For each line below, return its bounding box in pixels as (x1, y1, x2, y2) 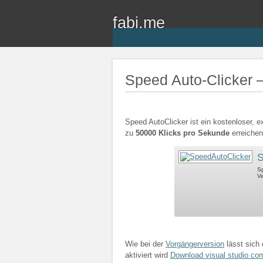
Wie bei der (125, 240, 166, 249)
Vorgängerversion (166, 240, 224, 249)
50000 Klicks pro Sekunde (136, 129, 230, 138)
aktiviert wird (125, 251, 170, 260)
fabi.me (113, 14, 165, 32)
